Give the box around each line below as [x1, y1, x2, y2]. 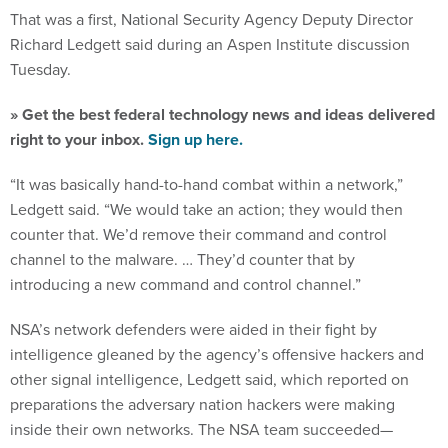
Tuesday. [10, 58, 71, 81]
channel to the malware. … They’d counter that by [10, 248, 355, 271]
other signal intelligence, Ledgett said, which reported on [10, 368, 409, 391]
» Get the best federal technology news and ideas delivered [10, 103, 435, 126]
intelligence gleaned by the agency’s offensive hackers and [10, 343, 424, 366]
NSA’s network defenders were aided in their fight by [10, 318, 377, 341]
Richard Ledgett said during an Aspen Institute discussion [10, 33, 410, 56]
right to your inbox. [10, 128, 148, 151]
